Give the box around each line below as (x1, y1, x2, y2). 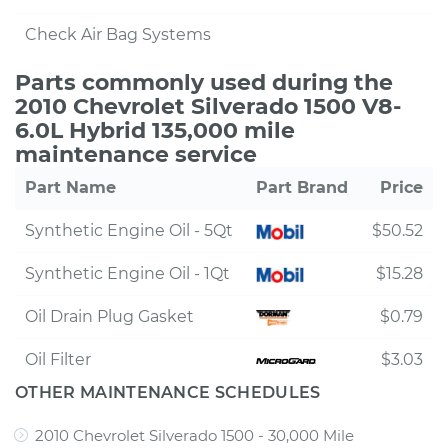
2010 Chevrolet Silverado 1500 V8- (15, 93, 401, 120)
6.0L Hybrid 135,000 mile (15, 117, 295, 144)
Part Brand (256, 178, 348, 197)
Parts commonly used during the (15, 69, 393, 96)
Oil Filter (25, 350, 91, 369)
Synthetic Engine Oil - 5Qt (25, 221, 233, 240)
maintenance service (15, 141, 257, 168)
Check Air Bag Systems (25, 25, 211, 44)
